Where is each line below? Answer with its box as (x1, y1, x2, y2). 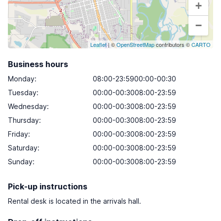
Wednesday (8, 102, 47, 110)
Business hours (8, 59, 68, 69)
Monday (8, 74, 35, 83)
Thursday (8, 116, 39, 124)
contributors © (154, 40, 191, 48)
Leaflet (90, 40, 107, 48)
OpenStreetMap (116, 40, 154, 48)
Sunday (8, 157, 33, 166)
